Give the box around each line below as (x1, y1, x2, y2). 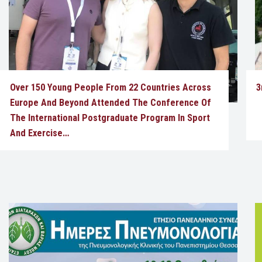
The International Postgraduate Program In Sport (9, 112, 210, 123)
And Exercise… (9, 127, 69, 139)
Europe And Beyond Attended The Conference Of (9, 96, 211, 108)
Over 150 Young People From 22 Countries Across (9, 81, 211, 93)
